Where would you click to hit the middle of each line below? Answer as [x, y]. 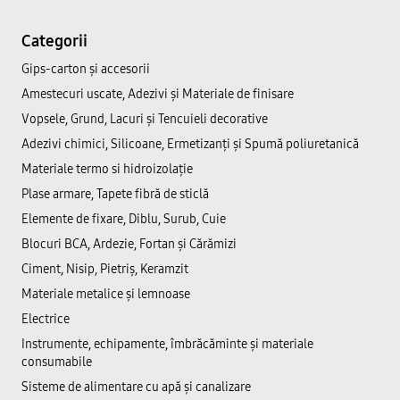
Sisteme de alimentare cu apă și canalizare [136, 387]
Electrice [46, 319]
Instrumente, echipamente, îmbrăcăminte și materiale [167, 344]
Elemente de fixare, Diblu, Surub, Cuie [124, 219]
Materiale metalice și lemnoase [106, 294]
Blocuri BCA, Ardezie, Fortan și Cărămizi [129, 244]
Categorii [54, 41]
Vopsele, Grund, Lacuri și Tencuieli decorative [145, 119]
